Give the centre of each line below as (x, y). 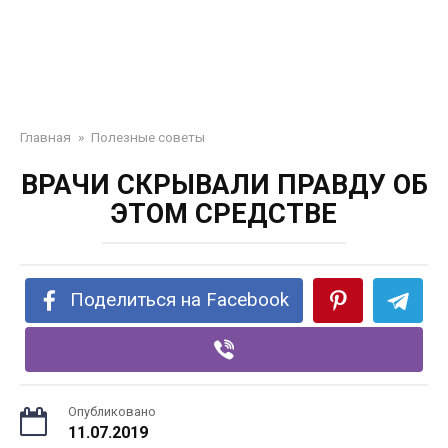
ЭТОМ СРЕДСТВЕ (224, 214)
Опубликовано (112, 411)
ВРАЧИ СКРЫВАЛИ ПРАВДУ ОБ (224, 185)
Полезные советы (148, 137)
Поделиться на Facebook (180, 300)
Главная (45, 137)
